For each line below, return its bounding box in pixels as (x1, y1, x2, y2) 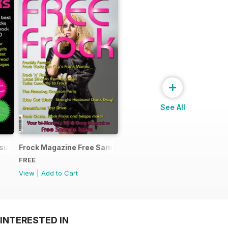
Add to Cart (41, 168, 78, 177)
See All (160, 102, 185, 111)
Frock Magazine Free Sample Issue (19, 142, 146, 152)
